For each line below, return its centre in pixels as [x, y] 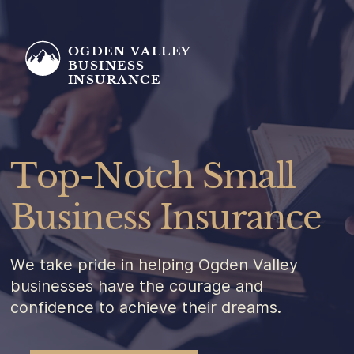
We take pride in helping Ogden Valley [154, 264]
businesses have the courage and [137, 286]
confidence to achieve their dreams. [146, 307]
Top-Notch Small [153, 176]
